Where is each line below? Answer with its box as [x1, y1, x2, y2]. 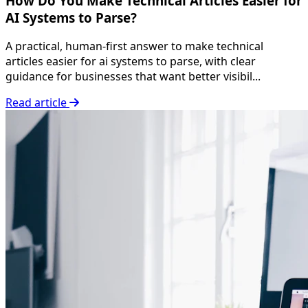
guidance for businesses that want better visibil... [5, 69, 261, 85]
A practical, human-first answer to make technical [5, 38, 263, 54]
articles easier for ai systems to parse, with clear [5, 54, 256, 69]
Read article [5, 95, 69, 111]
